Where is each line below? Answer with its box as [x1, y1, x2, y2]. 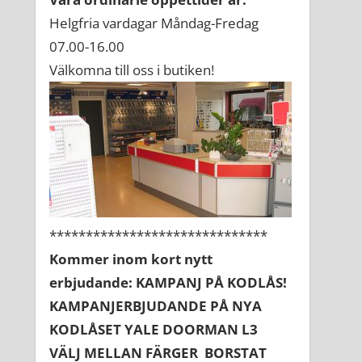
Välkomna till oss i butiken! [49, 61, 214, 80]
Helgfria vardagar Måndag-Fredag [49, 14, 259, 33]
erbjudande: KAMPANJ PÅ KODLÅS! [49, 273, 287, 293]
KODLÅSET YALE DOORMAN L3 [49, 320, 258, 339]
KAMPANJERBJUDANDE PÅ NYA [49, 297, 262, 316]
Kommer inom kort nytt [49, 250, 213, 269]
